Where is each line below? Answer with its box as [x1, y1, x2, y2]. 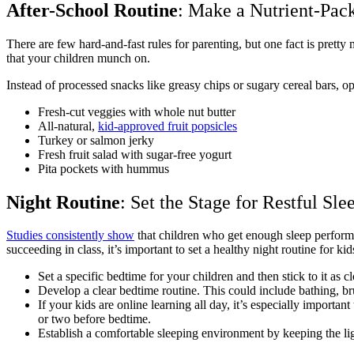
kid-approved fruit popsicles [98, 119, 237, 133]
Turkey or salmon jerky [38, 133, 154, 147]
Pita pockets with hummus [38, 161, 169, 175]
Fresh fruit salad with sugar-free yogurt [38, 147, 232, 161]
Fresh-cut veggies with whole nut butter [38, 104, 235, 119]
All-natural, [38, 119, 98, 133]
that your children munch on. [6, 51, 153, 65]
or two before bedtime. [38, 312, 151, 326]
